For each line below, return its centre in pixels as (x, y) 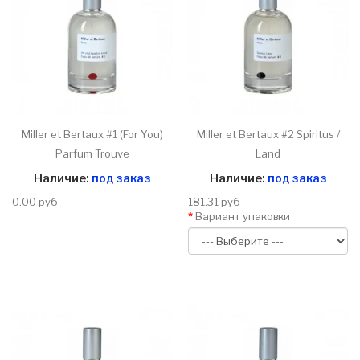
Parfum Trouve (92, 154)
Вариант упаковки (243, 217)
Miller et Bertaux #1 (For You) (92, 135)
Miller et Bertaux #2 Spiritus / (268, 135)
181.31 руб (214, 202)
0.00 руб (35, 202)
